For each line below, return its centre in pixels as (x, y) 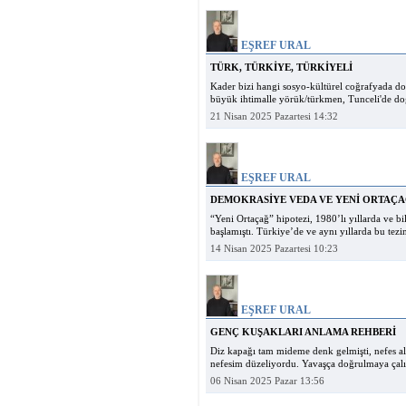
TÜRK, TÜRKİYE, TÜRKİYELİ (281, 68)
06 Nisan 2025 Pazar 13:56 (267, 381)
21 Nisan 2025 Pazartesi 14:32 (274, 116)
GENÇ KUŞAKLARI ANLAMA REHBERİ (303, 332)
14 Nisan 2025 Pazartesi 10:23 (274, 249)
